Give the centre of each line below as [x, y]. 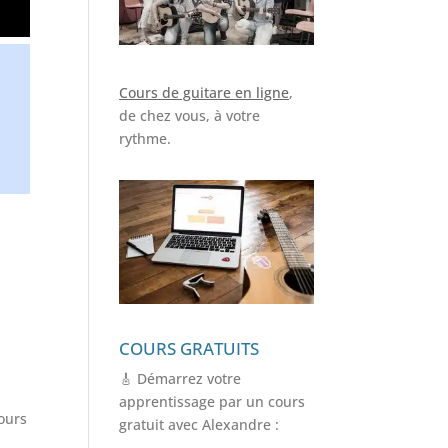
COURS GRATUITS [189, 348]
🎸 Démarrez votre [180, 378]
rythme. [145, 139]
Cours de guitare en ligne [204, 93]
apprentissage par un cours [212, 401]
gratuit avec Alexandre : [199, 424]
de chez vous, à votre [190, 116]
